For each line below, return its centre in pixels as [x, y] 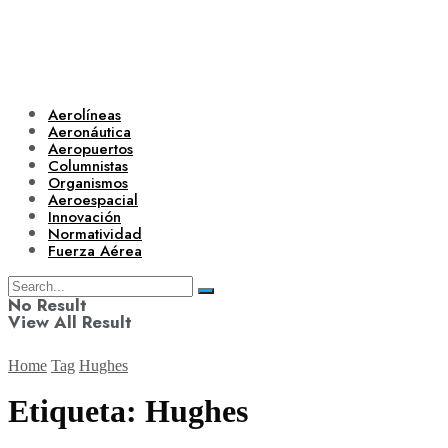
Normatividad [95, 234]
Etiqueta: [76, 411]
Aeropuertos [90, 149]
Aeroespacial [93, 200]
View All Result [70, 322]
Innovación [84, 217]
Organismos [88, 183]
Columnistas [88, 166]
